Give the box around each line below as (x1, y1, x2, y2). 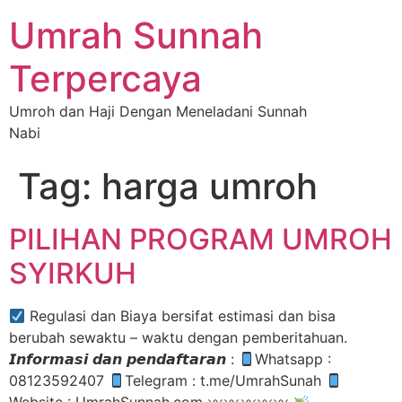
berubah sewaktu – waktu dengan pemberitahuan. (9, 328, 347, 346)
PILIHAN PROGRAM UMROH (9, 222, 392, 257)
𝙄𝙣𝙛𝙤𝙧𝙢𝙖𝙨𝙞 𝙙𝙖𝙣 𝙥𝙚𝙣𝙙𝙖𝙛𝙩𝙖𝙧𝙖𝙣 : (9, 350, 239, 368)
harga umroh (101, 164, 318, 208)
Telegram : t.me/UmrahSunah (125, 371, 327, 389)
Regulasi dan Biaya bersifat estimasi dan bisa (25, 307, 336, 325)
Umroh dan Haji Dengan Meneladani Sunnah (9, 102, 307, 120)
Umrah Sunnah (9, 13, 263, 57)
